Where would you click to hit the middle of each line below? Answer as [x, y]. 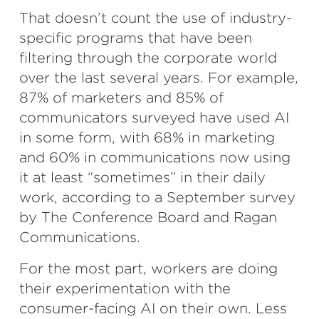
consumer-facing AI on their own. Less [153, 308]
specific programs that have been [136, 38]
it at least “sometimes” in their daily [142, 177]
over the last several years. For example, [159, 78]
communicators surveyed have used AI [154, 117]
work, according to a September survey [157, 197]
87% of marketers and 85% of [121, 98]
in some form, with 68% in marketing [147, 137]
